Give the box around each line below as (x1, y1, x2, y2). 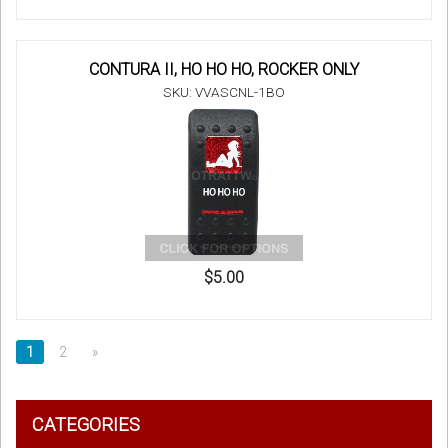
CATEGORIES (32, 414, 140, 436)
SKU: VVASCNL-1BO (163, 84, 285, 101)
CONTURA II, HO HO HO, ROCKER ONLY (89, 60, 359, 80)
